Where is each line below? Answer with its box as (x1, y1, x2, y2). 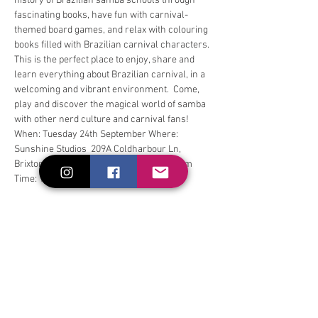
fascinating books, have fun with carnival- (14, 9, 188, 21)
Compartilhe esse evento (14, 250, 163, 267)
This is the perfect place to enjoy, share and (14, 54, 197, 66)
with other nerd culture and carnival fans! (14, 114, 191, 126)
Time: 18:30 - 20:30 (14, 173, 91, 185)
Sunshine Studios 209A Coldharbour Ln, (14, 143, 183, 155)
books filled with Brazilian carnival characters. (14, 39, 212, 51)
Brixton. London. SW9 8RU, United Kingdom (14, 158, 194, 170)
